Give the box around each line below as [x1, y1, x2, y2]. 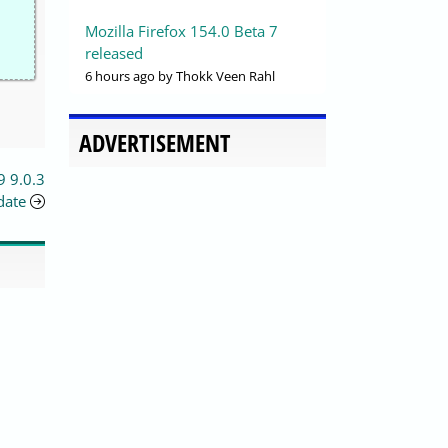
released [85, 43, 143, 64]
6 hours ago [85, 67, 155, 86]
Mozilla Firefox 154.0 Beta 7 [85, 21, 278, 42]
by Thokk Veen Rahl [155, 67, 275, 86]
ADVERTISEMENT [79, 126, 230, 160]
